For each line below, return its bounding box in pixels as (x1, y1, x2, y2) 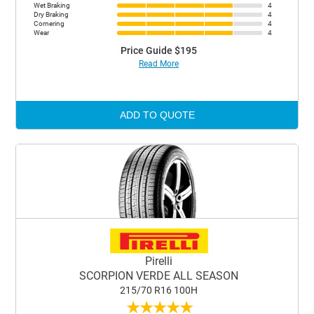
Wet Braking (34, 1, 71, 9)
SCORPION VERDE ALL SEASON (79, 269, 238, 282)
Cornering (34, 20, 65, 27)
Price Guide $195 (121, 45, 197, 56)
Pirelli (145, 254, 172, 268)
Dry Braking (34, 11, 69, 18)
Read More (139, 59, 179, 69)
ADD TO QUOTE (119, 109, 195, 121)
